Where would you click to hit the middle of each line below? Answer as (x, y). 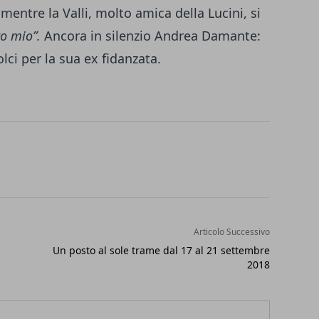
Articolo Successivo (231, 232)
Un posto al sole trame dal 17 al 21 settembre (161, 250)
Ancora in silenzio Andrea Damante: (152, 36)
